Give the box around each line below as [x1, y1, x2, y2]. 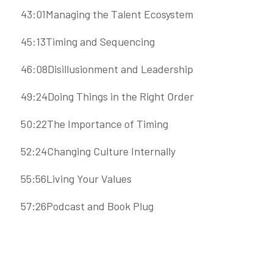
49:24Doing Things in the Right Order [21, 89, 194, 103]
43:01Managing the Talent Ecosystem [21, 7, 193, 21]
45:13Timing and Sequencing [21, 34, 155, 48]
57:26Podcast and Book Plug [21, 199, 154, 213]
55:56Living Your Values [21, 171, 132, 185]
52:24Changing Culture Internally [21, 144, 175, 158]
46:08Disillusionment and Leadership [21, 62, 193, 76]
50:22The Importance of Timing [21, 116, 168, 130]
